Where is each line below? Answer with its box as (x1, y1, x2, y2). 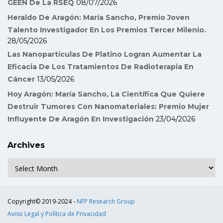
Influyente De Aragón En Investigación (7, 114, 154, 123)
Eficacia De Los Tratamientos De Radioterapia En (7, 62, 194, 71)
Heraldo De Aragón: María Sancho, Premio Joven (7, 13, 190, 22)
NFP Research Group (77, 197, 135, 206)
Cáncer (7, 75, 35, 84)
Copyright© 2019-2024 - (7, 197, 77, 206)
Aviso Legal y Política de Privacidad (7, 210, 106, 218)
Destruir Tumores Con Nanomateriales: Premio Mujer (7, 102, 209, 111)
